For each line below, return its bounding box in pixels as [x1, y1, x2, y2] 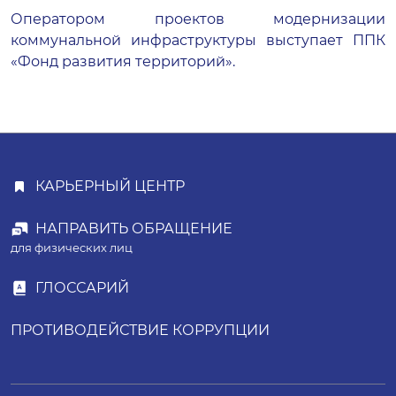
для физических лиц [11, 241, 133, 255]
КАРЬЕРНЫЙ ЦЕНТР [35, 178, 185, 194]
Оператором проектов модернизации [11, 11, 385, 27]
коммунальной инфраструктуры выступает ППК [11, 32, 385, 49]
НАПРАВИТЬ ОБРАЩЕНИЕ [35, 220, 232, 237]
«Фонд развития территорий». [11, 53, 235, 70]
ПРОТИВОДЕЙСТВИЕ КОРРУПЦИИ [11, 322, 270, 339]
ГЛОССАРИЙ [35, 279, 129, 296]
